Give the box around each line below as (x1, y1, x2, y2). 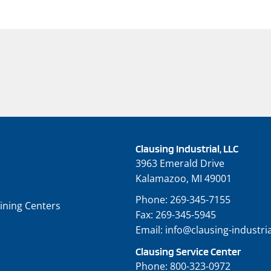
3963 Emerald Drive (135, 157, 224, 171)
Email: (135, 223, 165, 237)
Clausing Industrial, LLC (135, 142, 238, 155)
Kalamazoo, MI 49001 (135, 172, 232, 186)
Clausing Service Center (135, 245, 241, 258)
